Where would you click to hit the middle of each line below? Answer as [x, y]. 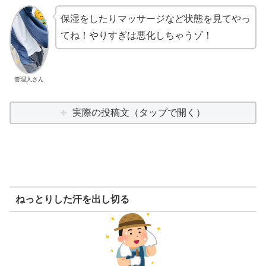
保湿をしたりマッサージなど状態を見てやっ [155, 19]
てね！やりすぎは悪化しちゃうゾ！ [136, 36]
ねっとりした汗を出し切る [72, 199]
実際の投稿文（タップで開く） [139, 113]
